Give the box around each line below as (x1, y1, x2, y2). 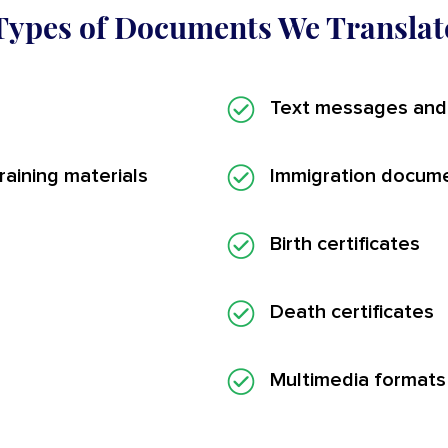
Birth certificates (270, 233, 420, 254)
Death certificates (270, 301, 434, 322)
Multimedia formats (270, 369, 446, 390)
